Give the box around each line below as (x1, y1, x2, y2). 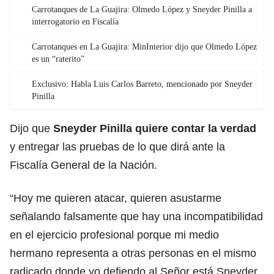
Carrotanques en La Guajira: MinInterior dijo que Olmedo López (32, 42, 257, 51)
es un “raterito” (32, 54, 84, 64)
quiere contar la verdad (132, 122, 256, 135)
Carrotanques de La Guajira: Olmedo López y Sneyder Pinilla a (32, 4, 252, 14)
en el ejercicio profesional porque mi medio (10, 228, 219, 241)
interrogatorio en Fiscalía (32, 17, 119, 26)
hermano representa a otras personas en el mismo (10, 246, 256, 259)
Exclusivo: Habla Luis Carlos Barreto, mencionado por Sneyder (32, 79, 253, 89)
